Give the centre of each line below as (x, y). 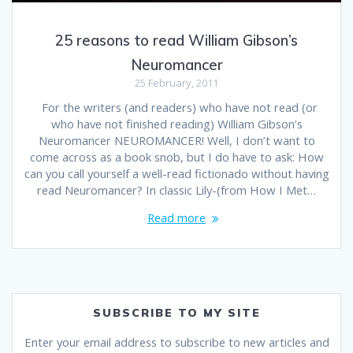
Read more (176, 217)
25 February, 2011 (176, 82)
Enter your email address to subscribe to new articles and (176, 342)
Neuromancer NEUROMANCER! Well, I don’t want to (176, 140)
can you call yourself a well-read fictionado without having (176, 173)
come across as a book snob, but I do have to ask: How (176, 156)
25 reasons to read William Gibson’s (176, 40)
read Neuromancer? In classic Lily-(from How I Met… (176, 190)
